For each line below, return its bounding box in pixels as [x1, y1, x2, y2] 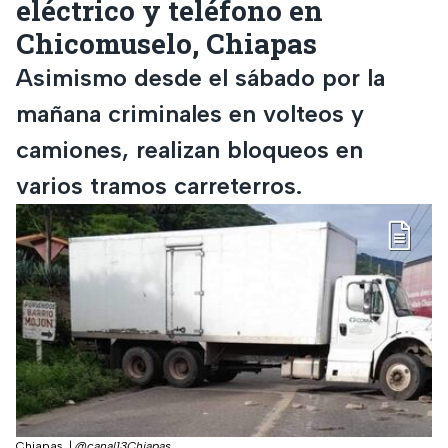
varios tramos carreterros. [16, 170, 302, 200]
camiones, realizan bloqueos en [16, 134, 363, 164]
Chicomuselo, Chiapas [16, 24, 317, 62]
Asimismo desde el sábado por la [16, 62, 385, 92]
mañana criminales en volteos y [16, 98, 364, 128]
